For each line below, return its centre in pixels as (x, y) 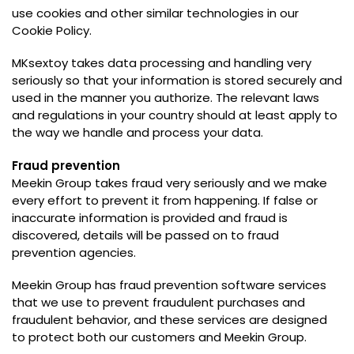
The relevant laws (267, 98)
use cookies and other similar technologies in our (155, 13)
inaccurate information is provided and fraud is (150, 217)
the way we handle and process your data (136, 133)
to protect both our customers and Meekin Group (158, 337)
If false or (290, 200)
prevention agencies (73, 252)
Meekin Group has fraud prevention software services (169, 285)
